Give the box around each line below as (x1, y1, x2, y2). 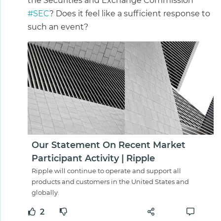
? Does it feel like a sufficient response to (49, 9, 210, 19)
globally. (32, 188, 59, 196)
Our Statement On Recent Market (32, 139, 185, 150)
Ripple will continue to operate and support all (32, 166, 181, 175)
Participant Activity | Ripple (32, 152, 155, 164)
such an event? (28, 22, 88, 32)
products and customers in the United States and (32, 177, 189, 185)
